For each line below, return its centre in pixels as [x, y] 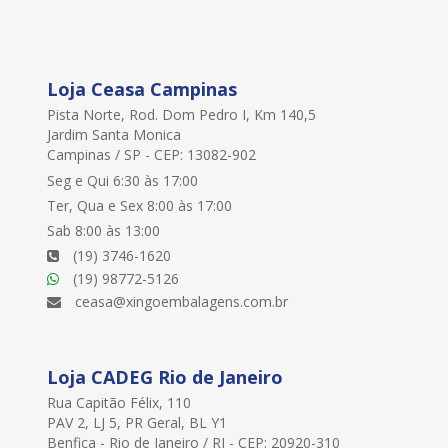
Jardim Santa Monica [114, 134]
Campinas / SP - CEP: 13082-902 [151, 154]
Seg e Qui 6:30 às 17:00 [122, 180]
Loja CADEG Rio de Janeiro [165, 376]
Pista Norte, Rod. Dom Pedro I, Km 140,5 [181, 114]
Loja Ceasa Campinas [142, 88]
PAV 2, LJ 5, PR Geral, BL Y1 [137, 422]
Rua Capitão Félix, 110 [119, 402]
